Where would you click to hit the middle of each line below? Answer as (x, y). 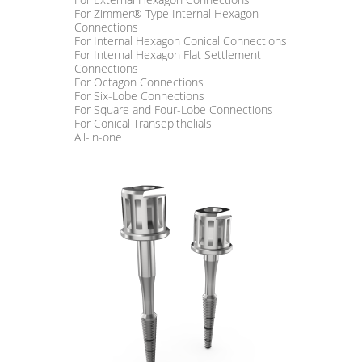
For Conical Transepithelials (143, 123)
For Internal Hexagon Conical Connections (181, 41)
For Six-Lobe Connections (139, 96)
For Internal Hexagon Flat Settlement (168, 55)
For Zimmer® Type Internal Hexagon (166, 13)
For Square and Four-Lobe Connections (174, 109)
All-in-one (98, 137)
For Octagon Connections (139, 82)
